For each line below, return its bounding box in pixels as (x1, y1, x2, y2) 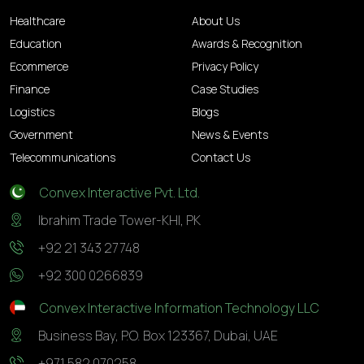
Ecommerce (10, 58, 68, 74)
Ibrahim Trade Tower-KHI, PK (38, 210, 201, 229)
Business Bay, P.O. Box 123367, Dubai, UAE (38, 326, 278, 344)
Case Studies (192, 80, 258, 97)
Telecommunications (10, 149, 115, 165)
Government (10, 126, 73, 142)
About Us (192, 12, 240, 28)
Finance (10, 80, 50, 97)
